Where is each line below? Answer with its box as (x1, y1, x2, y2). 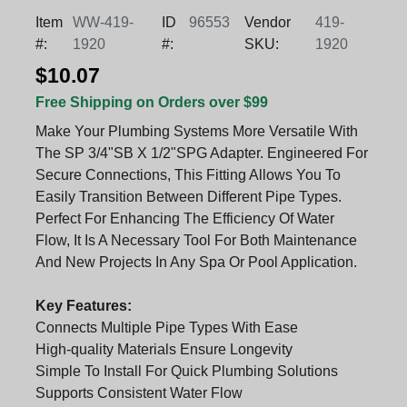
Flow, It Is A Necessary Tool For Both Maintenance (35, 232, 357, 248)
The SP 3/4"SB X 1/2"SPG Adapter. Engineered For (35, 144, 368, 161)
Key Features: (35, 297, 132, 313)
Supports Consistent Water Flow (35, 384, 243, 401)
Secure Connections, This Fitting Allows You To (35, 166, 341, 183)
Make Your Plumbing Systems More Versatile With (35, 123, 358, 139)
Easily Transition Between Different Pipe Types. (35, 188, 342, 204)
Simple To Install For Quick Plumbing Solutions (35, 362, 338, 379)
